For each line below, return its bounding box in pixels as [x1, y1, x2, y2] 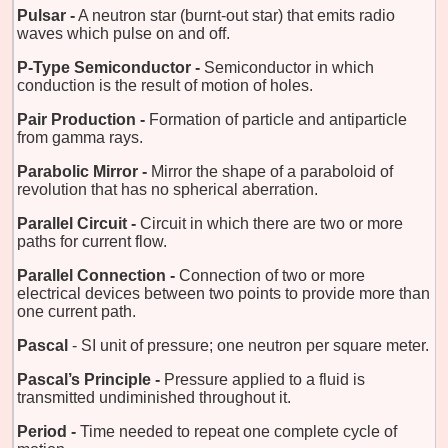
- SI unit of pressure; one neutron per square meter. [72, 336, 429, 354]
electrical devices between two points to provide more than [17, 284, 430, 302]
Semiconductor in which [204, 58, 374, 76]
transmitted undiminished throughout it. [17, 388, 291, 406]
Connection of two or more [179, 266, 365, 284]
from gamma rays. [17, 128, 143, 146]
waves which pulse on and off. [17, 24, 230, 42]
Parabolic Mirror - [17, 162, 147, 180]
